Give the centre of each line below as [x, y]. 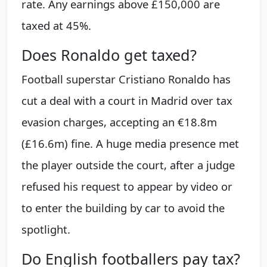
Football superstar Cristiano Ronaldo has [126, 79]
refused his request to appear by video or [127, 187]
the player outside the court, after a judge [128, 165]
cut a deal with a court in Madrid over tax [127, 101]
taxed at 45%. [56, 26]
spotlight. [46, 229]
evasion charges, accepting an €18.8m [119, 122]
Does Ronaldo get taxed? [109, 55]
